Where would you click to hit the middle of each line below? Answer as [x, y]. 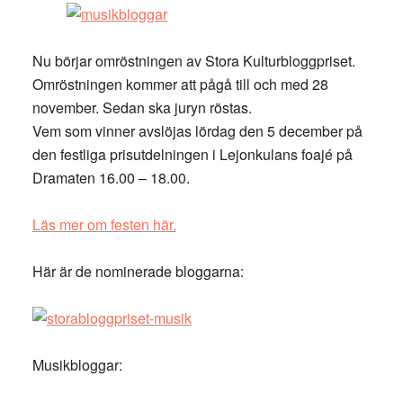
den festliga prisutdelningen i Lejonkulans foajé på [192, 154]
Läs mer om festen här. [104, 224]
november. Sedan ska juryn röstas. [142, 107]
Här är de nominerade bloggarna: [138, 271]
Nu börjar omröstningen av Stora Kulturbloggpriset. [193, 61]
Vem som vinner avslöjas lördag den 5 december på [197, 131]
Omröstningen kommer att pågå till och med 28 [180, 84]
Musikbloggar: [77, 365]
